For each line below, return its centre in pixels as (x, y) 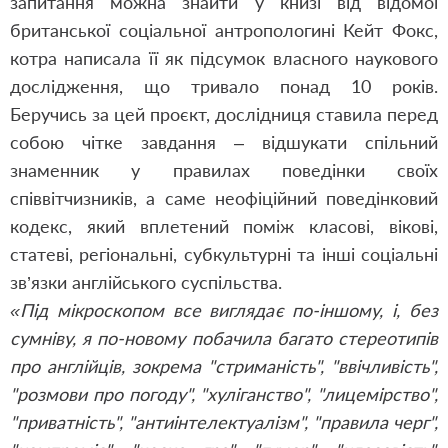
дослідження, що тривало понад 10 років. (224, 86)
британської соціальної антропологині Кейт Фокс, (224, 30)
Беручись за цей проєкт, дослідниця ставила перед (224, 114)
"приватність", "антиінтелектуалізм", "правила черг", (224, 422)
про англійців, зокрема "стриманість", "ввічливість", (224, 366)
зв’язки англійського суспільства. (146, 282)
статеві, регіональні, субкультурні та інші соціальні (224, 254)
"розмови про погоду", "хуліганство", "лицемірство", (224, 394)
